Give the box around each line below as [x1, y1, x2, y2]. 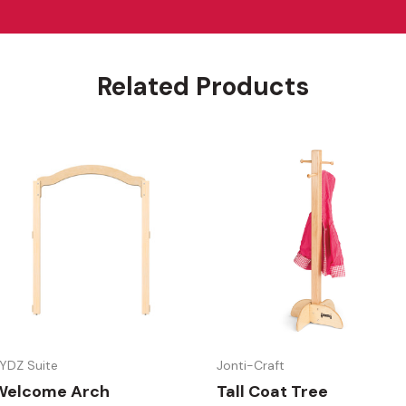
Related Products [97, 70, 309, 103]
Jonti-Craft [217, 357, 285, 373]
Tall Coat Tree [217, 381, 328, 402]
